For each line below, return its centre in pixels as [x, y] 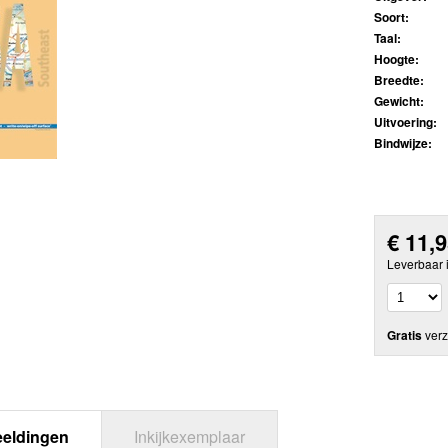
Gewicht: [399, 101]
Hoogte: [396, 59]
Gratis [404, 334]
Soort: [391, 17]
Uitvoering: [405, 122]
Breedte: [399, 80]
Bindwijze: [403, 143]
